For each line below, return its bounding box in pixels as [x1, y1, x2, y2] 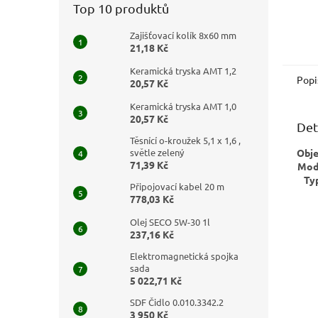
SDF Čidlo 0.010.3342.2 [130, 296, 224, 308]
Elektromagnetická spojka [130, 250, 238, 262]
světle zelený [130, 146, 184, 158]
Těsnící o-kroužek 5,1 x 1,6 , [130, 134, 241, 146]
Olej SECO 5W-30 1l [130, 216, 210, 228]
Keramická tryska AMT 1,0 [130, 100, 236, 112]
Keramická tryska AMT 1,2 [130, 65, 236, 77]
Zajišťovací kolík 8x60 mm [130, 29, 236, 41]
